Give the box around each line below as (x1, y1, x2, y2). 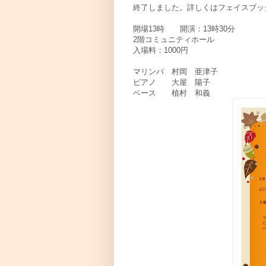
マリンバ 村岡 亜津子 (133, 67, 218, 77)
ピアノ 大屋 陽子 (133, 78, 210, 87)
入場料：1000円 (133, 46, 188, 55)
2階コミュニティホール (133, 35, 214, 45)
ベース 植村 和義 (133, 88, 210, 98)
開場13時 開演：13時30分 (133, 24, 235, 34)
